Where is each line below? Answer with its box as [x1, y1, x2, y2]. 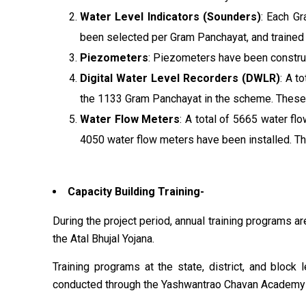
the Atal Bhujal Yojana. [53, 232, 154, 246]
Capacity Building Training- [68, 185, 204, 199]
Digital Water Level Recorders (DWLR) [80, 72, 280, 85]
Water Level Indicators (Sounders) [80, 10, 261, 24]
